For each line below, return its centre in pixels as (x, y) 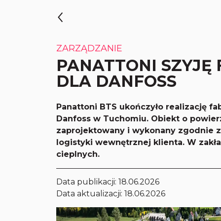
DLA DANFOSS (117, 81)
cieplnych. (78, 154)
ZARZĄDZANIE (90, 48)
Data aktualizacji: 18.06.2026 (111, 194)
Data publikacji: (88, 182)
